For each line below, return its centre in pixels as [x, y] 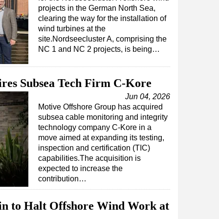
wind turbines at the [72, 29]
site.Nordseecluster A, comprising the [102, 39]
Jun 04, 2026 [148, 97]
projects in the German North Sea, [97, 8]
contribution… [62, 179]
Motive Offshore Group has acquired [100, 107]
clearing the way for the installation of [102, 18]
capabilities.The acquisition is [89, 158]
